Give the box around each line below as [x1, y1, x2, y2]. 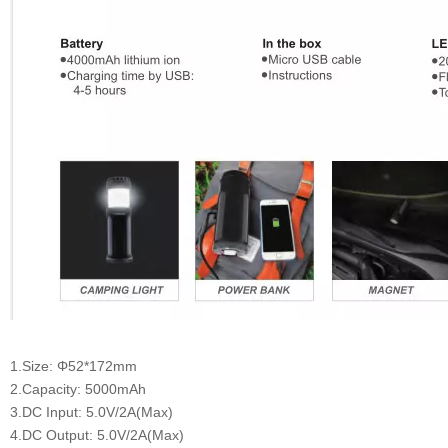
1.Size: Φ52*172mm [10, 357, 137, 374]
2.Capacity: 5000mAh [10, 380, 146, 397]
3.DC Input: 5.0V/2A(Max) [10, 403, 173, 420]
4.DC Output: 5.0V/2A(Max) [10, 426, 184, 443]
